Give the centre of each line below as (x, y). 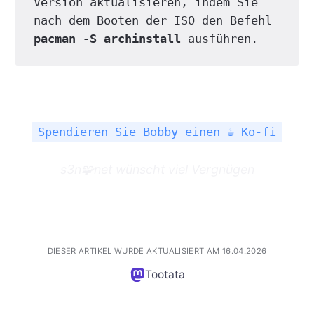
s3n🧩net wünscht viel (125, 170)
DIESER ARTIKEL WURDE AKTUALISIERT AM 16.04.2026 (157, 251)
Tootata (165, 275)
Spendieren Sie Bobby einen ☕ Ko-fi (157, 132)
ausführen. (219, 39)
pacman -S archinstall (107, 39)
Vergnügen (223, 170)
